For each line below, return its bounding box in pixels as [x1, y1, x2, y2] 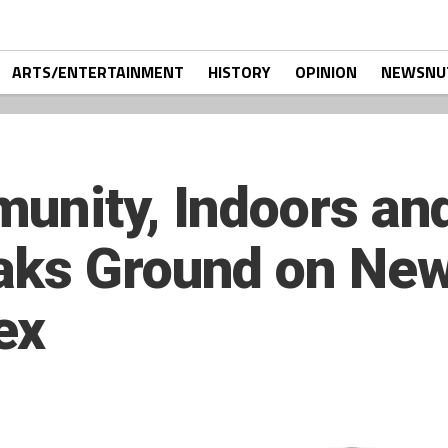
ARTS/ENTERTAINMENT [12, 60, 184, 84]
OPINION [295, 60, 357, 84]
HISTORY [208, 60, 271, 84]
